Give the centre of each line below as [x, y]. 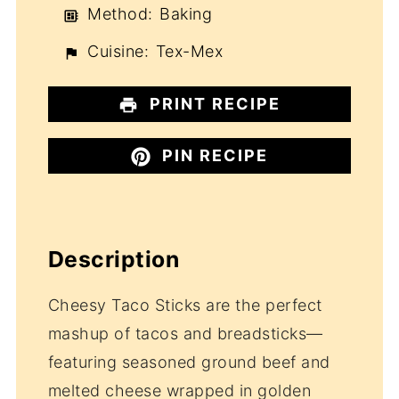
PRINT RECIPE [213, 103]
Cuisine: [115, 52]
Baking [186, 14]
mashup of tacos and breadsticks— [185, 333]
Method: [118, 14]
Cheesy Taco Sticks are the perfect [185, 305]
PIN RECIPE [213, 156]
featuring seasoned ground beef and [189, 362]
